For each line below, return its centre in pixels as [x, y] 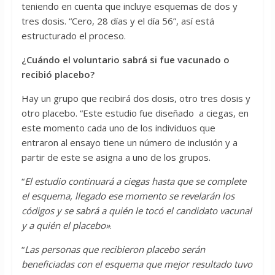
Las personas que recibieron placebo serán [114, 250]
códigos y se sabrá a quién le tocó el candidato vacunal [136, 211]
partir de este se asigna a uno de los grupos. [116, 157]
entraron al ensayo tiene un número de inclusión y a [129, 143]
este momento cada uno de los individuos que [118, 128]
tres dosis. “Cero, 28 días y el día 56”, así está [118, 21]
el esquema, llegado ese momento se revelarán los [128, 196]
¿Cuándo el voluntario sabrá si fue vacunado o [125, 60]
